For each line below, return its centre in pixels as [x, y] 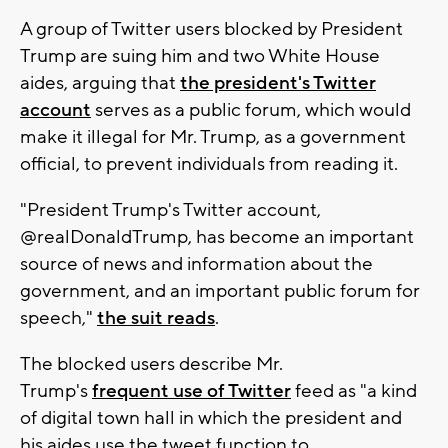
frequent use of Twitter [191, 391]
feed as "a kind [354, 391]
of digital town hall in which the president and [211, 418]
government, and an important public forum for [220, 291]
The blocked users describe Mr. [151, 364]
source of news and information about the [196, 264]
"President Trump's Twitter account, [170, 210]
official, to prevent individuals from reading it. [209, 164]
